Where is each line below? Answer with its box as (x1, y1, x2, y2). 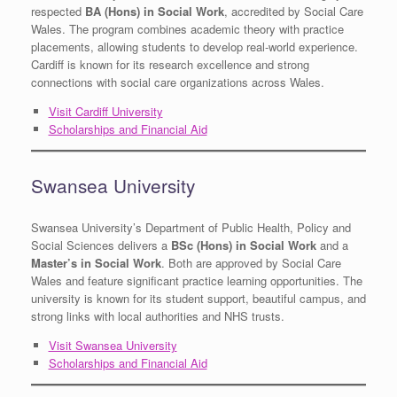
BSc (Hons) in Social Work (171, 237, 316, 254)
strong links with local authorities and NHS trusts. (31, 307, 284, 325)
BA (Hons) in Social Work (85, 3, 224, 20)
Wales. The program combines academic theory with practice (31, 20, 344, 38)
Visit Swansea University (48, 337, 177, 354)
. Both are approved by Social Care (161, 254, 341, 272)
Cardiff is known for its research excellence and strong (31, 56, 309, 74)
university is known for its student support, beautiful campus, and (31, 290, 366, 307)
